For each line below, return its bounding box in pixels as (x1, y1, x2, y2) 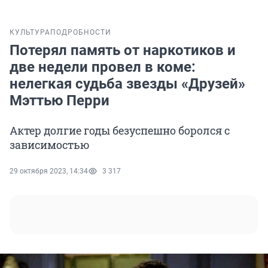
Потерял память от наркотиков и (10, 42, 236, 59)
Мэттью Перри (10, 92, 109, 109)
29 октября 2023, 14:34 (10, 167, 88, 176)
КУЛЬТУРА (10, 28, 50, 37)
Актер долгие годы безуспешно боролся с (10, 123, 230, 138)
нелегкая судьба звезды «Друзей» (10, 75, 245, 93)
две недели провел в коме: (10, 59, 196, 76)
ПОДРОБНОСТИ (50, 28, 111, 37)
